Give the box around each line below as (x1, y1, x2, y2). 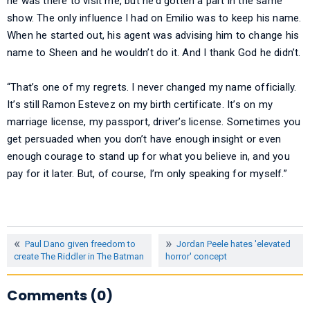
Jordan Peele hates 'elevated (176, 239, 291, 250)
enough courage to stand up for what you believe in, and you (7, 150, 290, 163)
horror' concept (165, 251, 227, 262)
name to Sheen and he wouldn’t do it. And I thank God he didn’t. (7, 46, 301, 60)
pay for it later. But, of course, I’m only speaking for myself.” (7, 167, 287, 181)
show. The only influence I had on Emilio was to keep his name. (7, 12, 302, 25)
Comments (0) (7, 286, 113, 306)
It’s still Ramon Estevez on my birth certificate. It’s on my (7, 98, 273, 111)
